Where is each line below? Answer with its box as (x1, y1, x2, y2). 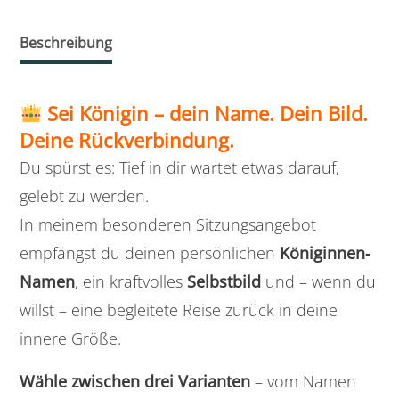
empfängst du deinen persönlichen (20, 242, 280, 265)
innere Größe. (20, 328, 121, 350)
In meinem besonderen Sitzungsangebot (20, 214, 316, 236)
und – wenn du (261, 271, 376, 293)
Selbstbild (187, 271, 261, 293)
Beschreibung (20, 33, 112, 53)
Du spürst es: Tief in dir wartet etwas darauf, (20, 157, 339, 179)
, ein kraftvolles (75, 271, 187, 293)
